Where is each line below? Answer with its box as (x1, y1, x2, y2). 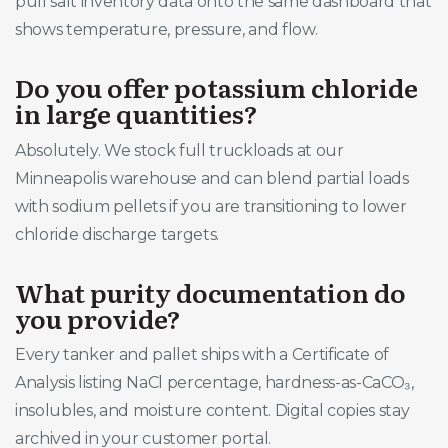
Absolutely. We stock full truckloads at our (15, 140, 344, 160)
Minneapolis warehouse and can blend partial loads (15, 168, 409, 188)
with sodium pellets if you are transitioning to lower (15, 196, 407, 216)
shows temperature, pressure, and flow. (15, 20, 318, 40)
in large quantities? (15, 94, 258, 133)
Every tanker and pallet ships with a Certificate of (15, 344, 390, 364)
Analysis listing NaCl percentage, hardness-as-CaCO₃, (15, 372, 414, 392)
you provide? (15, 298, 181, 337)
